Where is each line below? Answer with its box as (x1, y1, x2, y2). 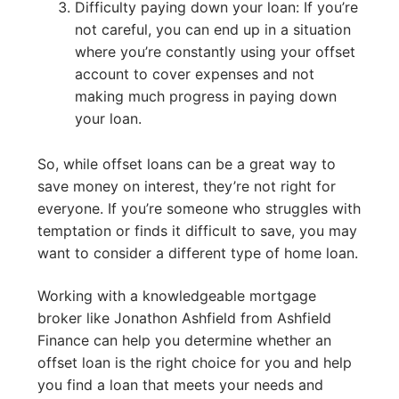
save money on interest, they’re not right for (37, 177, 336, 196)
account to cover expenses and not (74, 65, 314, 84)
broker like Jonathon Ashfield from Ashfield (37, 308, 331, 327)
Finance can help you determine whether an (37, 330, 331, 349)
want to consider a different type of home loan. (37, 244, 358, 263)
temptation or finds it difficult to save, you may (37, 222, 357, 240)
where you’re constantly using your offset (74, 43, 355, 61)
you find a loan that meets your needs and (37, 375, 323, 394)
